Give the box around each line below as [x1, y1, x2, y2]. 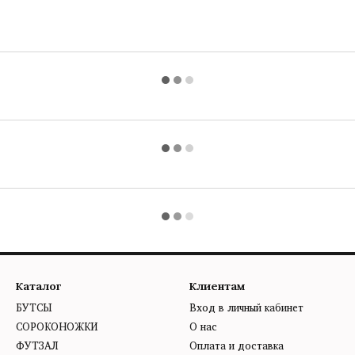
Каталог [16, 277, 62, 295]
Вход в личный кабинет [189, 299, 303, 316]
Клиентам [189, 277, 245, 295]
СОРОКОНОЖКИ [16, 318, 97, 335]
